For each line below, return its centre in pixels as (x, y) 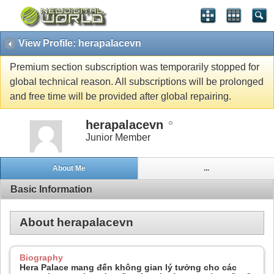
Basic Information (51, 189)
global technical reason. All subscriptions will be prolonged (137, 82)
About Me (69, 168)
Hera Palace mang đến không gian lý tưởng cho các (128, 268)
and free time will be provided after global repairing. (120, 97)
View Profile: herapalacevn (80, 43)
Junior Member (118, 137)
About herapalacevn (76, 223)
